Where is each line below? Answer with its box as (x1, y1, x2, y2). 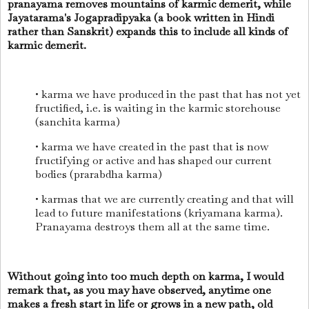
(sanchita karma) (35, 114, 123, 130)
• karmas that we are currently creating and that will (35, 192, 294, 207)
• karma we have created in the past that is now (35, 139, 268, 154)
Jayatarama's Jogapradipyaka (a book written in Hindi (8, 10, 275, 25)
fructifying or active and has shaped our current (35, 153, 272, 168)
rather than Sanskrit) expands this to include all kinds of (8, 23, 288, 39)
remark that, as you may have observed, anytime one (8, 282, 271, 297)
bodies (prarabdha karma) (35, 167, 165, 182)
